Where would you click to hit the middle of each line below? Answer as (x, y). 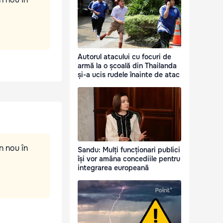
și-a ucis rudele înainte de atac (129, 75)
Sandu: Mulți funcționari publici (129, 150)
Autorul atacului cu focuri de (124, 57)
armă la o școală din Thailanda (127, 66)
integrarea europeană (113, 168)
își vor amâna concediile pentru (129, 159)
